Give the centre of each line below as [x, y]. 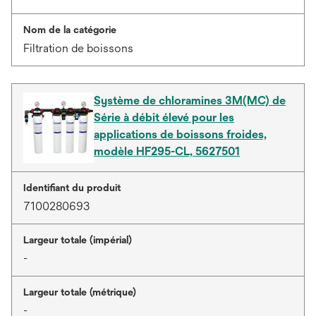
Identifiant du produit [72, 188]
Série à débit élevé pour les [164, 117]
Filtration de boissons [78, 48]
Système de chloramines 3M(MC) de [190, 101]
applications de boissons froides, [180, 134]
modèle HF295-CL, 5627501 [167, 151]
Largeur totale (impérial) [78, 240]
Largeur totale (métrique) [80, 292]
